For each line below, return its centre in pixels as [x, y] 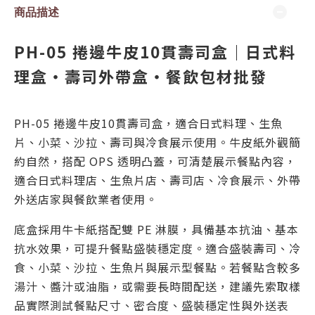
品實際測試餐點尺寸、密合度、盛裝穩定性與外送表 [152, 305]
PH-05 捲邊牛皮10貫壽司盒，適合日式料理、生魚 [148, 123]
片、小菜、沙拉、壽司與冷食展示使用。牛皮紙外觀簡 [157, 142]
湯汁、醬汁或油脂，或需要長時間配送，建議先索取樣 [157, 286]
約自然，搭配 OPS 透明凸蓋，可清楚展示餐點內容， [155, 161]
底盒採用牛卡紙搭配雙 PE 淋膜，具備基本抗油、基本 [156, 229]
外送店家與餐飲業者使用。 [86, 199]
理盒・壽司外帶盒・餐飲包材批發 [141, 76]
